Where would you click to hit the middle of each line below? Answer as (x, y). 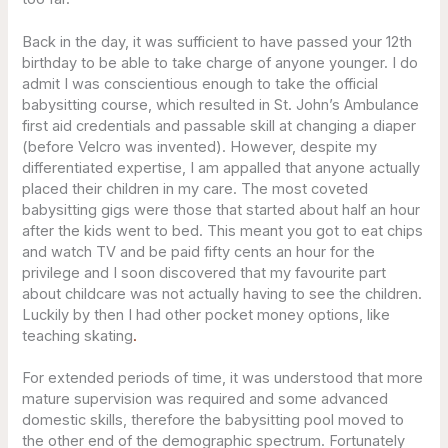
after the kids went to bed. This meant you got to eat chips (223, 230)
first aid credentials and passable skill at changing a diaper (219, 125)
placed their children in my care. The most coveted (195, 188)
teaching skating (78, 335)
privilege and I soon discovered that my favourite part (204, 272)
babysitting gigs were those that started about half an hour (221, 209)
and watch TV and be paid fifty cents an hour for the (199, 251)
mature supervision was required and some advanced (205, 399)
